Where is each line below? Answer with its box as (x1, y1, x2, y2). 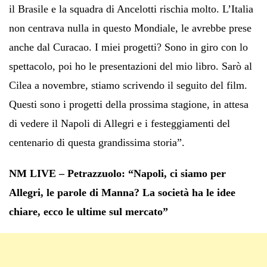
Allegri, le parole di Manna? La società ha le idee (9, 186, 235, 198)
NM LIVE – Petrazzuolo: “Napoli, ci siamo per (9, 167, 226, 179)
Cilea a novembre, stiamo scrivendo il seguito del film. (9, 79, 247, 91)
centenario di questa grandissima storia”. (9, 136, 185, 148)
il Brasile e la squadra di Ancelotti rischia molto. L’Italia (9, 2, 253, 15)
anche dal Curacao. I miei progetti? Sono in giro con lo (9, 41, 248, 53)
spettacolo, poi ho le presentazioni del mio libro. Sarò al (9, 60, 252, 72)
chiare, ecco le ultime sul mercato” (9, 205, 168, 218)
